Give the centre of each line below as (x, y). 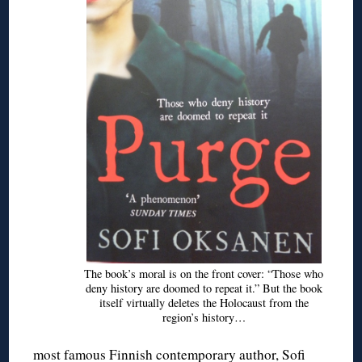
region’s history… (204, 317)
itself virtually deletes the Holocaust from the (204, 302)
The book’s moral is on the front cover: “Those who (204, 273)
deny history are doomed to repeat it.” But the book (204, 288)
